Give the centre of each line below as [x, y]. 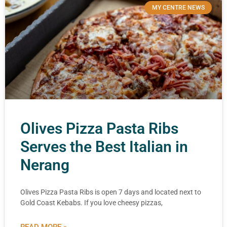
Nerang [45, 165]
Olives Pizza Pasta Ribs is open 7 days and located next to [111, 192]
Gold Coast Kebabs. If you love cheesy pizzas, [91, 203]
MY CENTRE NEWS [178, 8]
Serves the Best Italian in [104, 147]
